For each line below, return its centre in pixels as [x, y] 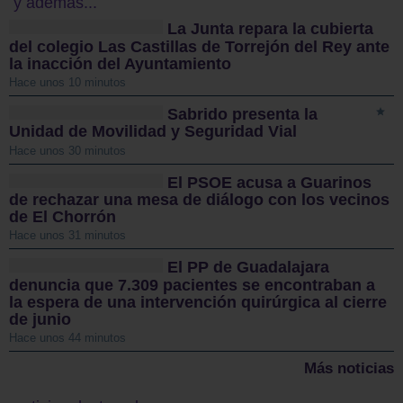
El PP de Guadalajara [249, 268]
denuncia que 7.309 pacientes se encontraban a [192, 285]
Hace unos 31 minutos [67, 236]
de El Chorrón [63, 217]
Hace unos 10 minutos [67, 83]
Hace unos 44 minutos [67, 338]
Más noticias [349, 369]
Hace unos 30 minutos [67, 150]
